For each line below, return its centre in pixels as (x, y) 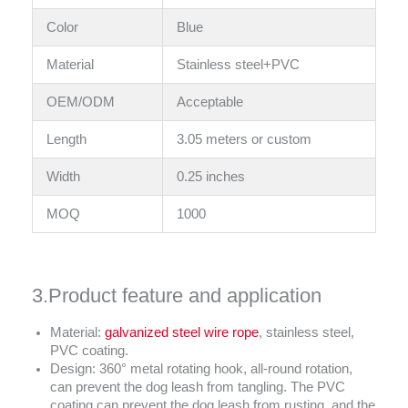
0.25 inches (210, 176)
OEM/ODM (80, 102)
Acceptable (209, 102)
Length (66, 139)
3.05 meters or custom (244, 139)
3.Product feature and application (177, 296)
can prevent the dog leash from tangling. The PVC (198, 388)
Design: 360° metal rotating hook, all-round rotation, (201, 369)
